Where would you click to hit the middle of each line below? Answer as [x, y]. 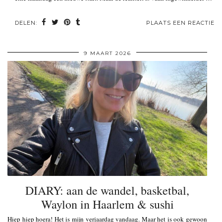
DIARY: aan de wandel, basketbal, [107, 191]
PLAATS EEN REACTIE [180, 23]
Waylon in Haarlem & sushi [107, 204]
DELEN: [27, 23]
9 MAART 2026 [107, 53]
